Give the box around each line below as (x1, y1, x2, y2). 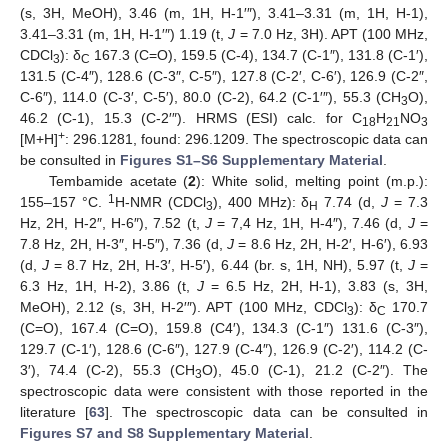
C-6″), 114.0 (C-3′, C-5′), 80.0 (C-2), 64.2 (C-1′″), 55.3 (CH (20, 89, 401, 106)
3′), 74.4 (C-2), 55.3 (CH (20, 362, 195, 379)
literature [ (20, 404, 90, 421)
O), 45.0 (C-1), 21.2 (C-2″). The (201, 362, 429, 379)
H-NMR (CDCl (114, 194, 206, 211)
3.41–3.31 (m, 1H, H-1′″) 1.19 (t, (20, 26, 229, 43)
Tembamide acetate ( (48, 173, 189, 190)
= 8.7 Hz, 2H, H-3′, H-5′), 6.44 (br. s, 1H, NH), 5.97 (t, (49, 257, 408, 274)
